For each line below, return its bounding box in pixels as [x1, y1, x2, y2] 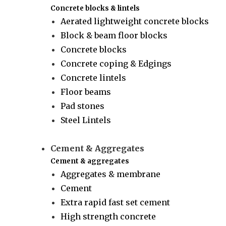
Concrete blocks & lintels [50, 4, 140, 13]
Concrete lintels [61, 73, 127, 83]
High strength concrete [61, 211, 156, 221]
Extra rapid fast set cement [61, 197, 171, 207]
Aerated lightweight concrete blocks [61, 16, 209, 26]
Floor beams [61, 87, 111, 97]
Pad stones [61, 101, 105, 111]
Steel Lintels [61, 115, 111, 125]
